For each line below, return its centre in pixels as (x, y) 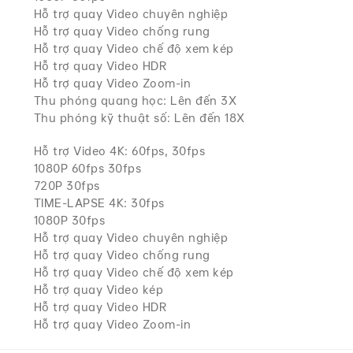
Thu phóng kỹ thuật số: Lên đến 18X (139, 118)
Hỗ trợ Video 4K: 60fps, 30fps (119, 151)
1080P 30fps (69, 220)
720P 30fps (67, 186)
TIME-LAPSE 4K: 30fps (99, 203)
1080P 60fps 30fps (87, 168)
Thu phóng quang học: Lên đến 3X (135, 100)
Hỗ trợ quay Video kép (98, 290)
